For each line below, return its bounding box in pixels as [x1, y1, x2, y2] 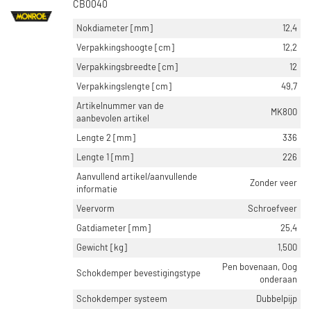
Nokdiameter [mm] [76, 24, 153, 33]
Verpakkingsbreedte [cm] [76, 62, 178, 72]
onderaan [260, 275, 297, 285]
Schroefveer [248, 204, 297, 214]
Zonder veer [250, 178, 297, 188]
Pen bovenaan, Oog [222, 262, 297, 272]
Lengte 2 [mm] [76, 133, 135, 143]
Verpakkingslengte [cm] [76, 82, 171, 92]
